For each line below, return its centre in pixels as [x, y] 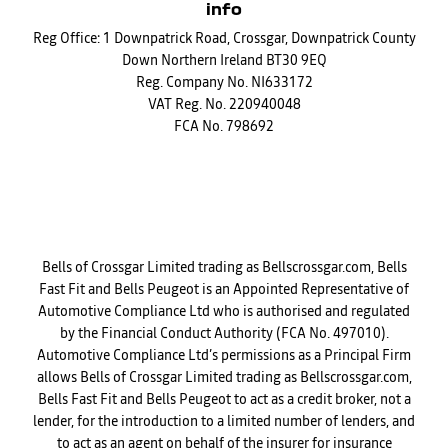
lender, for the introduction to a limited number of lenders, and [224, 421]
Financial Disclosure [224, 237]
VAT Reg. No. [186, 104]
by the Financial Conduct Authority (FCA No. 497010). [224, 333]
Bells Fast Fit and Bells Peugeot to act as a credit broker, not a [224, 399]
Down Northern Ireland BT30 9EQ [224, 60]
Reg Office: [66, 38]
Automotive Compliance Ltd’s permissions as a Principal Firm [224, 355]
